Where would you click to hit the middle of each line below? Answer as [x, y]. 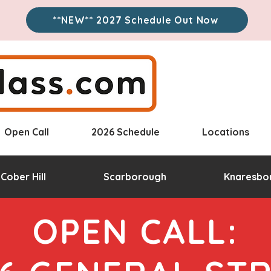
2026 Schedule [126, 132]
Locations [225, 132]
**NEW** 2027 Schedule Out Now [136, 20]
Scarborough [135, 177]
